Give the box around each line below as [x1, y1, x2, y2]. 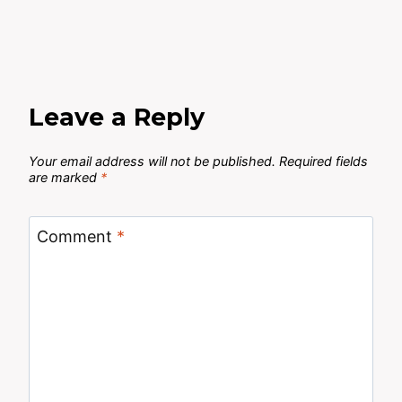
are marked [29, 169, 100, 185]
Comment [37, 227, 117, 247]
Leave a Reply [29, 102, 205, 133]
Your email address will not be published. [29, 153, 275, 169]
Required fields [279, 153, 368, 169]
